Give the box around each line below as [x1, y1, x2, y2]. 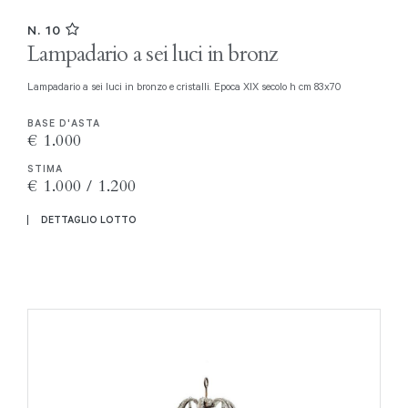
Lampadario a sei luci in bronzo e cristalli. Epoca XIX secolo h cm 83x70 [34, 79, 342, 94]
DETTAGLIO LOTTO [41, 212, 137, 226]
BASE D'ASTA [27, 117, 100, 130]
